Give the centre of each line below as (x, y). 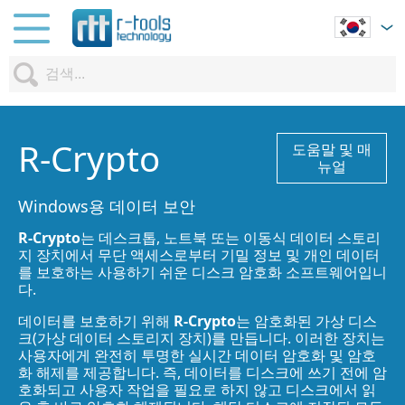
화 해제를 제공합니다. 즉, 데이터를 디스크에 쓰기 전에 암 (202, 372)
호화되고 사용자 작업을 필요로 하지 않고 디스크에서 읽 (197, 390)
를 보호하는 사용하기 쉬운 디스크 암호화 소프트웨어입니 (202, 272)
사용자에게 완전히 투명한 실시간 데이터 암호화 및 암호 (197, 355)
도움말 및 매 (332, 149)
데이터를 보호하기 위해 (96, 321)
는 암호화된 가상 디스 (306, 321)
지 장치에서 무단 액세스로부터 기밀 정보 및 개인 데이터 (199, 255)
